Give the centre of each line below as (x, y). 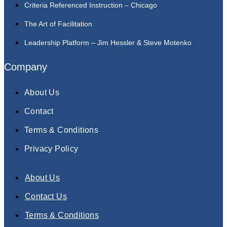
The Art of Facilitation (58, 24)
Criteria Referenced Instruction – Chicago (91, 5)
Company (26, 67)
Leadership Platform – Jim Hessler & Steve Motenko (108, 43)
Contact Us (46, 197)
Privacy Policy (51, 149)
